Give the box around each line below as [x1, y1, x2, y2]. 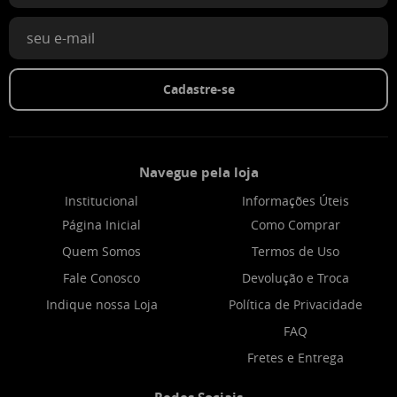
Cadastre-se [162, 80, 235, 97]
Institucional [65, 191, 138, 209]
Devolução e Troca [242, 269, 349, 286]
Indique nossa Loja [45, 295, 158, 313]
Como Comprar [251, 215, 340, 233]
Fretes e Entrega [247, 348, 344, 366]
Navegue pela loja [138, 162, 259, 182]
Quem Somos [62, 242, 141, 260]
